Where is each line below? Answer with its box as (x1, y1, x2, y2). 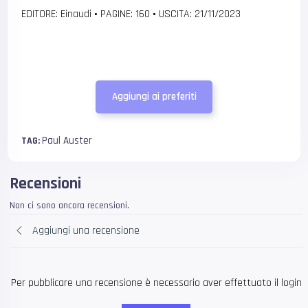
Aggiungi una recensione (32, 223, 140, 239)
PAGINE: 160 (98, 6, 153, 21)
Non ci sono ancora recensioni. (10, 199, 130, 212)
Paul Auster (42, 133, 93, 147)
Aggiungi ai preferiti (111, 90, 197, 104)
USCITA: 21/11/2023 (156, 6, 241, 21)
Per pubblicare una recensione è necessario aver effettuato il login (10, 275, 302, 290)
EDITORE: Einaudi (21, 6, 95, 21)
